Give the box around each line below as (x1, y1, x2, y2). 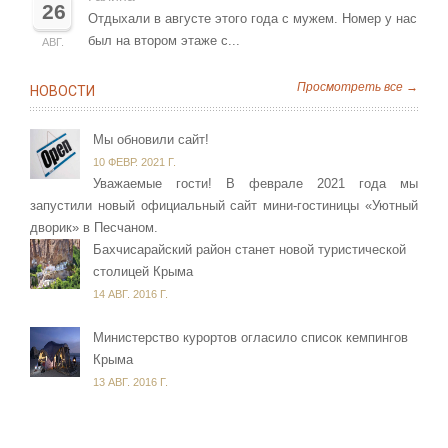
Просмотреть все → (297, 79, 418, 94)
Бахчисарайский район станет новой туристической (93, 241, 406, 257)
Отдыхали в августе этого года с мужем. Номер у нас (88, 10, 417, 26)
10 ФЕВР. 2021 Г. (93, 155, 176, 168)
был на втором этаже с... (88, 32, 240, 48)
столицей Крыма (93, 263, 193, 279)
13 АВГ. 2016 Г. (93, 375, 168, 388)
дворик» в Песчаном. (30, 219, 158, 235)
